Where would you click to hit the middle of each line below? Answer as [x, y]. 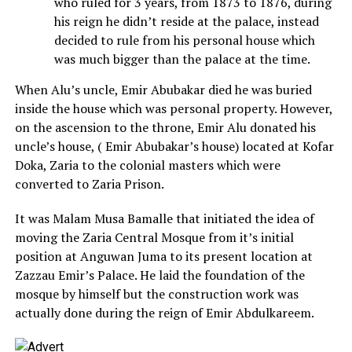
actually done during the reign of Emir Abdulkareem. [164, 313]
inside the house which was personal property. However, [173, 109]
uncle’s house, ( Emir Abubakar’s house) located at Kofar [174, 147]
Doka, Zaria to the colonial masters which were [147, 165]
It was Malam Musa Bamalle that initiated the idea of [164, 219]
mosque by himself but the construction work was [156, 294]
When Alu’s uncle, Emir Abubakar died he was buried [163, 90]
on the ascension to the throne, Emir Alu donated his [165, 128]
